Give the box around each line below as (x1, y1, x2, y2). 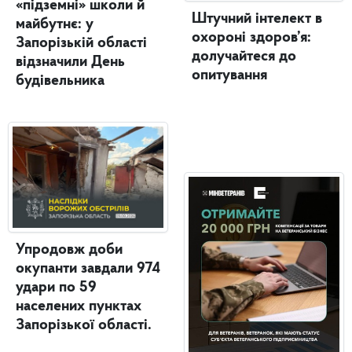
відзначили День (16, 54, 125, 71)
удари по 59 (16, 279, 97, 295)
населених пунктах (16, 298, 141, 314)
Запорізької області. (16, 317, 152, 333)
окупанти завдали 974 (16, 260, 160, 277)
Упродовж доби (16, 241, 123, 258)
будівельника (16, 73, 104, 90)
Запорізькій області (16, 35, 147, 52)
